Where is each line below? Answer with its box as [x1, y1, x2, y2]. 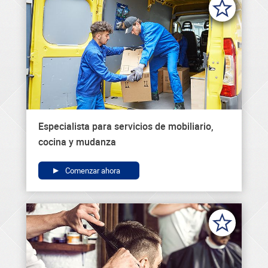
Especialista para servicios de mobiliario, [38, 120, 214, 133]
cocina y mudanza [38, 135, 116, 149]
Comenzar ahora [63, 165, 120, 176]
